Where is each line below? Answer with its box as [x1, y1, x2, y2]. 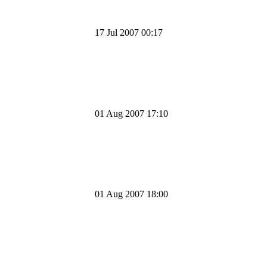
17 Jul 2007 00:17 [95, 27, 163, 38]
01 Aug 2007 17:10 [95, 108, 168, 119]
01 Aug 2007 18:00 [95, 188, 168, 199]
